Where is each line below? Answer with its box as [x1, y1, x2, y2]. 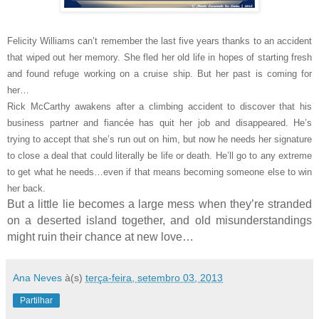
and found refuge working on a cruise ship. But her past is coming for [7, 68, 312, 79]
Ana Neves [13, 271, 62, 283]
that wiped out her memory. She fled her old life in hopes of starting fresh [7, 51, 312, 63]
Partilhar [20, 295, 53, 305]
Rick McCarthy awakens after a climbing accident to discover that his [7, 100, 312, 112]
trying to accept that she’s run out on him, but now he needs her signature [7, 133, 312, 145]
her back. [7, 182, 46, 194]
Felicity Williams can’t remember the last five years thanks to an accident [7, 35, 312, 46]
